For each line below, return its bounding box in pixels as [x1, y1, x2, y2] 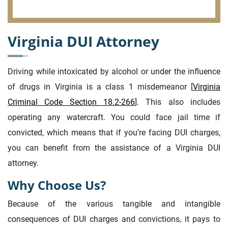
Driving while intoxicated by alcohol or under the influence [8, 66, 220, 76]
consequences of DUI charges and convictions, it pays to [8, 214, 220, 224]
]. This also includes [135, 97, 220, 107]
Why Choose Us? [8, 176, 106, 193]
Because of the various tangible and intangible [8, 198, 220, 209]
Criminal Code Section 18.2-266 [8, 97, 135, 107]
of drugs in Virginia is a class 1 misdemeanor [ [8, 81, 193, 92]
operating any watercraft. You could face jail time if [8, 112, 220, 122]
